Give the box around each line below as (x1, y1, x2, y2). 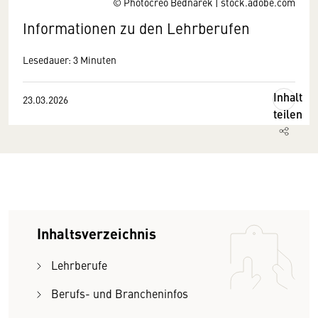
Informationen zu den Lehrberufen (23, 18, 250, 38)
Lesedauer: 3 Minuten (23, 53, 116, 67)
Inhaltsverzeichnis (37, 223, 156, 243)
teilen (273, 106, 302, 122)
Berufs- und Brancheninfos (51, 285, 188, 301)
